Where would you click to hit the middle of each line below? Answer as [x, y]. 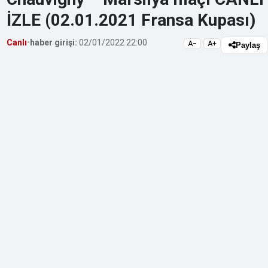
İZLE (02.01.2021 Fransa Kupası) [131, 20]
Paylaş [248, 45]
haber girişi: [54, 42]
